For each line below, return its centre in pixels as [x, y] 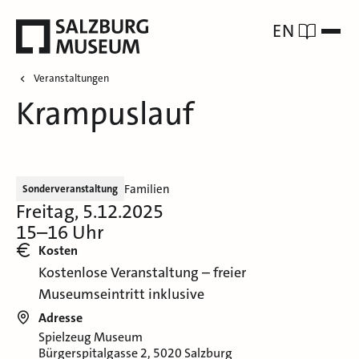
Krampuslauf [105, 114]
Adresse [61, 318]
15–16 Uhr [60, 233]
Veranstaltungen [71, 79]
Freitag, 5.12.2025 [90, 212]
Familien [147, 189]
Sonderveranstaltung [70, 189]
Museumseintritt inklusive [121, 294]
